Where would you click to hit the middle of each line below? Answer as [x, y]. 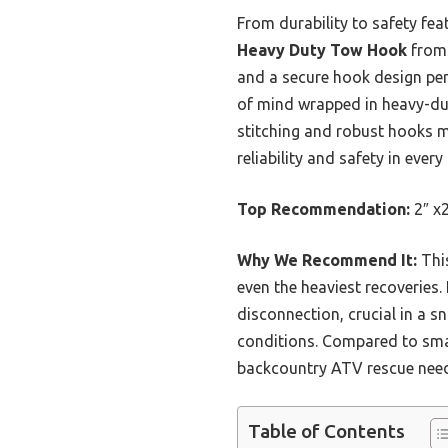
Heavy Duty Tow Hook [322, 49]
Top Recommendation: [323, 208]
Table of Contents [326, 431]
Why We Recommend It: [327, 259]
